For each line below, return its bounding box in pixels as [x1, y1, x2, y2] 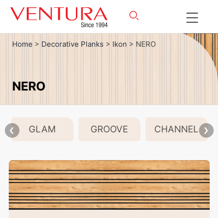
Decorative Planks [41, 39, 104, 49]
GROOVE [91, 124, 128, 135]
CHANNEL [154, 124, 199, 135]
